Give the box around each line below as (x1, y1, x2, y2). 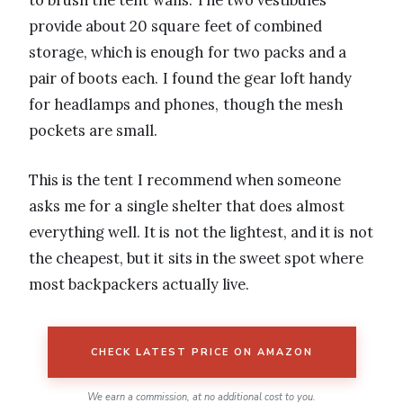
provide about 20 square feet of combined (29, 16, 322, 37)
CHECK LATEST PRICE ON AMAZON (90, 345, 313, 360)
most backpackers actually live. (29, 274, 250, 295)
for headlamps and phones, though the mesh (29, 94, 343, 115)
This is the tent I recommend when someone (29, 170, 342, 191)
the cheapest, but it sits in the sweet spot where (29, 248, 364, 269)
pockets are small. (29, 121, 158, 141)
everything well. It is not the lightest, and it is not (29, 222, 373, 243)
